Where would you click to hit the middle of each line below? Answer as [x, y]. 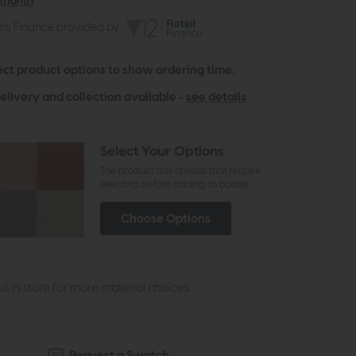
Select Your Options [162, 152]
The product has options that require [180, 172]
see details [216, 98]
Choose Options [166, 219]
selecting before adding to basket [174, 185]
